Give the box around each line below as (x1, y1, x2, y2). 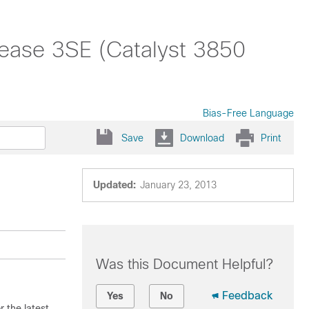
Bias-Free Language (203, 108, 294, 119)
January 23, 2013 (139, 179, 217, 190)
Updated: (92, 179, 136, 190)
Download (180, 132, 224, 143)
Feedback (221, 290, 272, 301)
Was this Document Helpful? (95, 257, 273, 272)
